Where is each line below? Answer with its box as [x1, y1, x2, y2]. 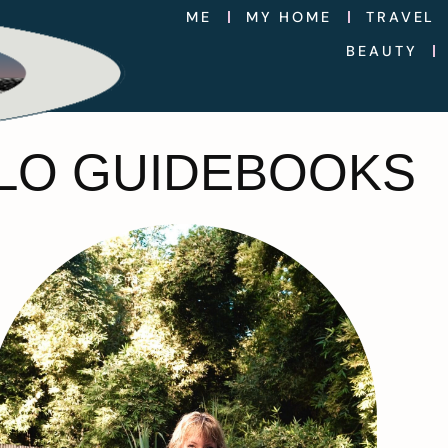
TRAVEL [366, 8, 436, 26]
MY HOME [245, 8, 333, 26]
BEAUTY [346, 42, 418, 60]
